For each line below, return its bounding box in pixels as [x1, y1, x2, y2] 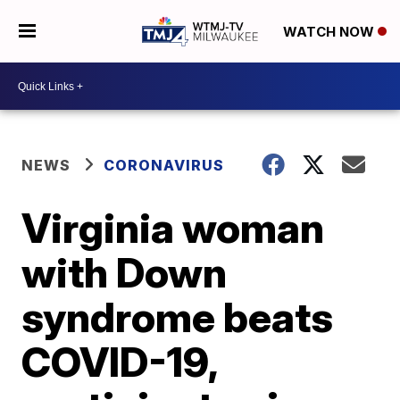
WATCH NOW [282, 23, 378, 41]
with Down [21, 247, 228, 297]
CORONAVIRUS [104, 156, 225, 174]
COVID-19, [21, 337, 218, 387]
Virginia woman [21, 203, 325, 253]
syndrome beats [21, 292, 334, 342]
